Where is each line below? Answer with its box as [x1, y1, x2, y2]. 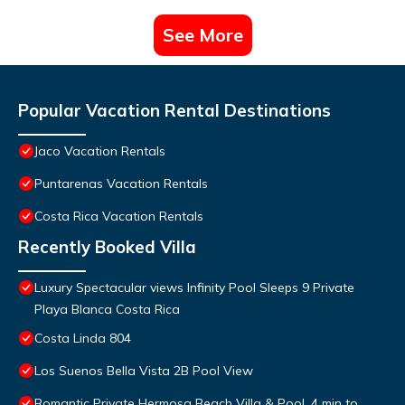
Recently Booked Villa [18, 236, 196, 259]
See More [162, 24, 243, 47]
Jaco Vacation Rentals [34, 143, 165, 160]
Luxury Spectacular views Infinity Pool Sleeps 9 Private [34, 279, 354, 297]
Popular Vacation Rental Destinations [18, 99, 331, 122]
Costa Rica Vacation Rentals [34, 208, 203, 225]
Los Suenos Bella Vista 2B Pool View [34, 363, 253, 380]
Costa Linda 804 [34, 330, 131, 347]
